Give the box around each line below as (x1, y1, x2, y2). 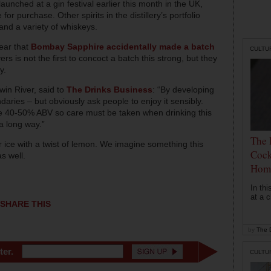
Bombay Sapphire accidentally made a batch (31, 42, 215, 52)
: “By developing (152, 85, 214, 95)
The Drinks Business (67, 85, 152, 95)
